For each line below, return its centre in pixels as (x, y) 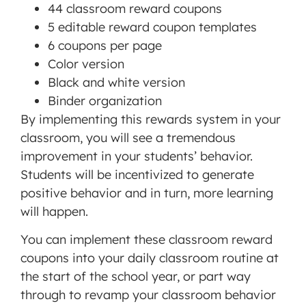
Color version (86, 64)
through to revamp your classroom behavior (148, 295)
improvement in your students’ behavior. (137, 156)
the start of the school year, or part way (136, 277)
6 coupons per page (105, 46)
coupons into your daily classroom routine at (150, 258)
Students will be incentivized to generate (137, 175)
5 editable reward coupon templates (152, 27)
